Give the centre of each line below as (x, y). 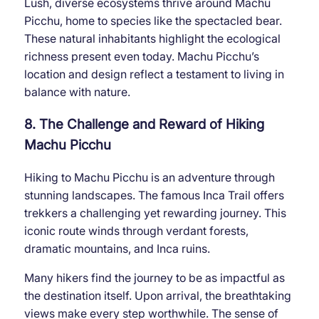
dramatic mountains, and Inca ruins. (117, 249)
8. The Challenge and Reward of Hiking (144, 125)
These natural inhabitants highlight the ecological (152, 38)
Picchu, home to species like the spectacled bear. (153, 20)
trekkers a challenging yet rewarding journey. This (155, 213)
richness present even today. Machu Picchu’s (141, 56)
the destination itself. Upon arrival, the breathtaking (157, 296)
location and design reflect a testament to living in (154, 74)
